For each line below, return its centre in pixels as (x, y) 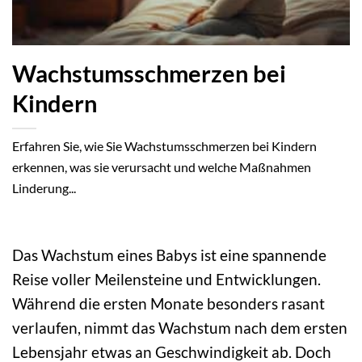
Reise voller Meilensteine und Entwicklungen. (166, 279)
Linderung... (44, 188)
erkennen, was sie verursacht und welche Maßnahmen (162, 167)
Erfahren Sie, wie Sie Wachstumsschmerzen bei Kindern (164, 146)
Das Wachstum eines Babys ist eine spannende (169, 255)
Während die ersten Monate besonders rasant (168, 303)
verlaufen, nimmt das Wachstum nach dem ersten (180, 327)
